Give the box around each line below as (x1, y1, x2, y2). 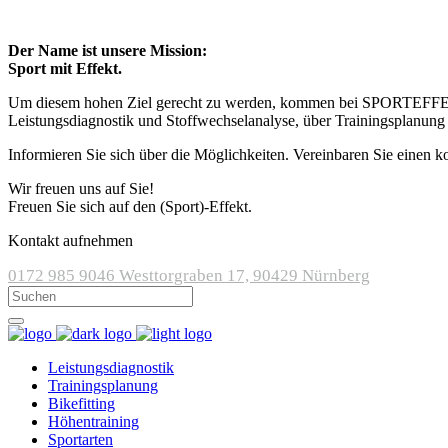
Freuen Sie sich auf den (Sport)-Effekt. (8, 198, 252, 215)
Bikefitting (48, 395, 115, 412)
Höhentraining (48, 413, 139, 430)
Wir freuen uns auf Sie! (8, 180, 154, 197)
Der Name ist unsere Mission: (8, 42, 207, 59)
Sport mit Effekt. (8, 60, 122, 77)
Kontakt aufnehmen (8, 232, 133, 249)
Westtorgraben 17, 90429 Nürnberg (119, 266, 370, 285)
